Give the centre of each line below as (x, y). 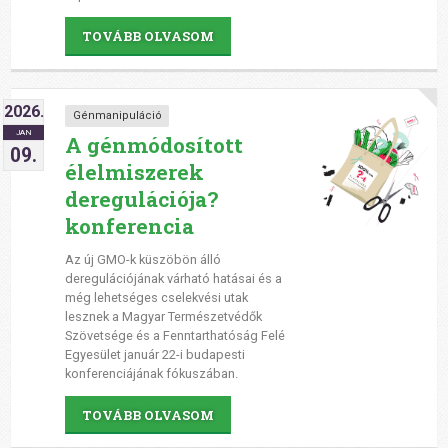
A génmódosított (153, 145)
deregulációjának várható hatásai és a (173, 278)
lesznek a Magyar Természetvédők (163, 316)
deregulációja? (141, 199)
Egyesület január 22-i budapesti (154, 354)
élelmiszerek (134, 172)
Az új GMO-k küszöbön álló (142, 259)
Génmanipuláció (117, 116)
